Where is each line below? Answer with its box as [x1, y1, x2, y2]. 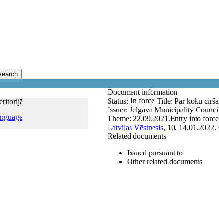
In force [131, 96, 154, 105]
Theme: [108, 114, 133, 123]
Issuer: [108, 106, 130, 114]
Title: [157, 97, 175, 105]
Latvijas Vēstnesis [108, 123, 163, 131]
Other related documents [127, 157, 202, 166]
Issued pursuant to [127, 149, 183, 157]
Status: [108, 97, 128, 105]
